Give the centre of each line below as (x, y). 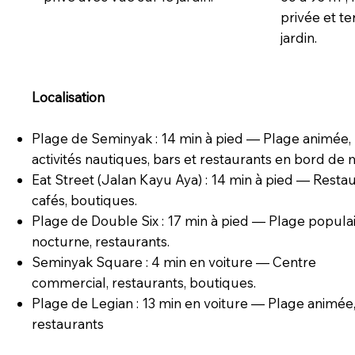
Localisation (68, 97)
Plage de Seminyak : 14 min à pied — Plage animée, (191, 139)
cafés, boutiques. (84, 200)
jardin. (298, 37)
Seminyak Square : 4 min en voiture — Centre (174, 262)
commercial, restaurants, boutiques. (143, 283)
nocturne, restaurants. (100, 242)
